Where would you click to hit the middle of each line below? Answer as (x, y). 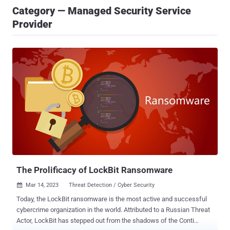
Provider (32, 24)
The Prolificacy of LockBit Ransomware (94, 170)
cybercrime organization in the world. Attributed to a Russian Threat (113, 210)
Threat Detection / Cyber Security (112, 185)
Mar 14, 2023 (42, 185)
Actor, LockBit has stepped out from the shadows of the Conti (105, 221)
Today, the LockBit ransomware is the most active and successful (112, 199)
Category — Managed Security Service (102, 11)
